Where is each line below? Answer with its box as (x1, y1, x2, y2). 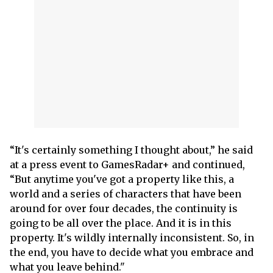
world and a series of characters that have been (10, 188, 241, 200)
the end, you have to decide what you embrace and (10, 246, 253, 258)
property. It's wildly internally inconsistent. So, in (10, 232, 254, 244)
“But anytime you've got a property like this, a (10, 173, 234, 185)
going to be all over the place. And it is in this (10, 217, 232, 229)
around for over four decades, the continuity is (10, 202, 238, 214)
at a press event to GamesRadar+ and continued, (10, 158, 245, 171)
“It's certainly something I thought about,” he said (10, 144, 253, 156)
